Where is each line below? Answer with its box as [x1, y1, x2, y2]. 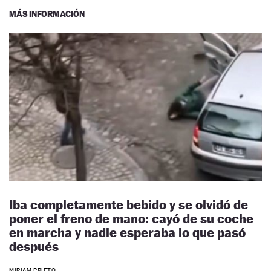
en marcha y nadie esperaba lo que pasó [9, 225, 246, 241]
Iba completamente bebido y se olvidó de [9, 197, 248, 213]
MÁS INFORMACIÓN [9, 8, 85, 19]
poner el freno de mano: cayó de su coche [9, 211, 253, 227]
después [9, 239, 59, 255]
